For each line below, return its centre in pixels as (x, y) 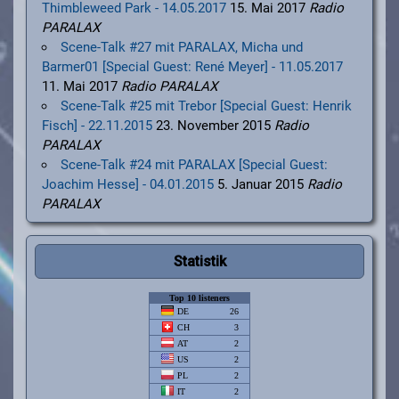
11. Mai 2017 (79, 87)
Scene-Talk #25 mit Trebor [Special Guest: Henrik (206, 106)
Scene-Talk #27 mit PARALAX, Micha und (181, 48)
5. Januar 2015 (260, 185)
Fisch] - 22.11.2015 (97, 126)
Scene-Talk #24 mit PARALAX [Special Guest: (194, 165)
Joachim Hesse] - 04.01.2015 (127, 185)
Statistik (199, 261)
